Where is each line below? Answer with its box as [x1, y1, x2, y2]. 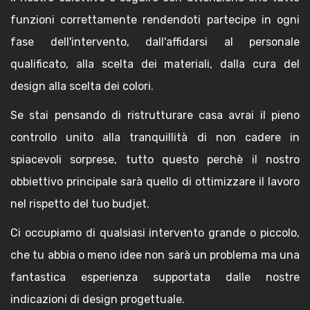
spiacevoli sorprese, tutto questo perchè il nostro [10, 153, 300, 166]
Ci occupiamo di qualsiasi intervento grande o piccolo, [10, 226, 300, 239]
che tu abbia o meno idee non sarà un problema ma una [10, 248, 300, 262]
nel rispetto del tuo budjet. [10, 197, 149, 210]
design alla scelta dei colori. [10, 80, 154, 93]
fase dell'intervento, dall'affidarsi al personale [10, 35, 300, 48]
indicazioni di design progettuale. [10, 293, 185, 306]
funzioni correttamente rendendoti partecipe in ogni [10, 13, 300, 26]
